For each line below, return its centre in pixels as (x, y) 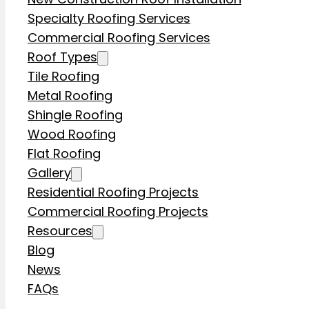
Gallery (49, 173)
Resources (60, 231)
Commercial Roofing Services (119, 38)
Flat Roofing (64, 154)
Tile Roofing (63, 77)
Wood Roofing (72, 134)
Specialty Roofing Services (109, 19)
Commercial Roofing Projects (118, 212)
